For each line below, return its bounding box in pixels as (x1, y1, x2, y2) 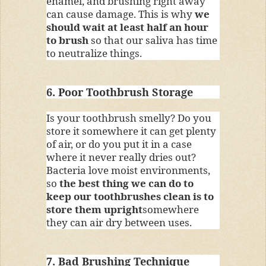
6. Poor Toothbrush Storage (46, 85, 193, 100)
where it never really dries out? (46, 150, 196, 164)
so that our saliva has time (88, 33, 217, 47)
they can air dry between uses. (46, 215, 192, 229)
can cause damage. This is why (46, 7, 195, 21)
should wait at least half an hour (46, 20, 208, 34)
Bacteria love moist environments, (46, 163, 210, 177)
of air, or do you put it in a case (46, 137, 192, 151)
